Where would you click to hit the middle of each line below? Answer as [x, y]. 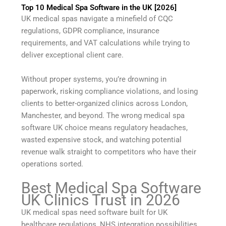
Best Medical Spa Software [111, 188]
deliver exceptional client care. [73, 55]
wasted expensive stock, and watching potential [102, 139]
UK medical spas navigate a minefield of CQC [97, 18]
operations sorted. [52, 164]
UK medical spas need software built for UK [95, 212]
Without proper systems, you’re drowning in [94, 79]
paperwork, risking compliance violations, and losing [110, 91]
